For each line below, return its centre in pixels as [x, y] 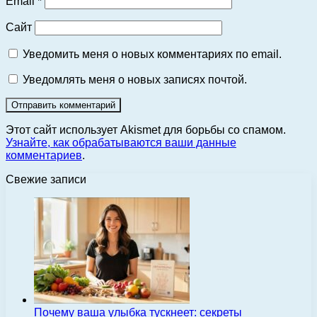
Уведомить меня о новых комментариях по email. [152, 54]
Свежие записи [46, 179]
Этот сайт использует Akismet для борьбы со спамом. [146, 129]
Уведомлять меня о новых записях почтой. [135, 79]
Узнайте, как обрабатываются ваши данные [121, 142]
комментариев [44, 155]
